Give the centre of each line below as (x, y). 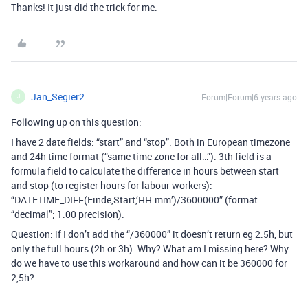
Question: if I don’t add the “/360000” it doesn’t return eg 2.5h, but (152, 234)
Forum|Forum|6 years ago (249, 97)
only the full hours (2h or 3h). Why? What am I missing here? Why (150, 248)
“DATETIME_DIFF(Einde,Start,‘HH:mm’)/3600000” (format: (136, 199)
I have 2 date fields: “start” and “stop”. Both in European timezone (151, 142)
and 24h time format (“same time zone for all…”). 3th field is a (141, 156)
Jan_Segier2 (58, 96)
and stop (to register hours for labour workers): (112, 185)
